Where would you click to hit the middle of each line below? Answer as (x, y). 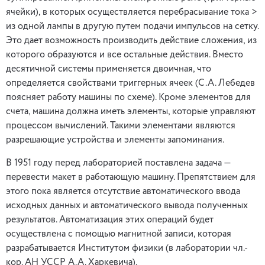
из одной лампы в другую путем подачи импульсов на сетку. (132, 27)
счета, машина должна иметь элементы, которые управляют (131, 112)
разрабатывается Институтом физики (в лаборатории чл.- (127, 248)
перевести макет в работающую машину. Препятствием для (131, 177)
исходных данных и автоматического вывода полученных (127, 206)
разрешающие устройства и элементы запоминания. (115, 140)
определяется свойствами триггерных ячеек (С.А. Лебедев (130, 83)
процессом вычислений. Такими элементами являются (121, 126)
